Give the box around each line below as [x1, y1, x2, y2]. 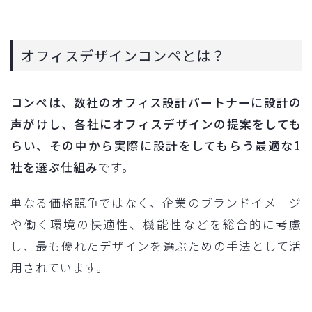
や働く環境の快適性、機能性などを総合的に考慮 [10, 215, 302, 233]
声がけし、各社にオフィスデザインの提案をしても [10, 115, 302, 132]
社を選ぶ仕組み [10, 158, 98, 175]
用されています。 [10, 258, 109, 276]
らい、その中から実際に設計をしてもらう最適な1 [10, 136, 302, 154]
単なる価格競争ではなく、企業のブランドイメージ [10, 194, 302, 211]
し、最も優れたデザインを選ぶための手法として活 [10, 237, 302, 254]
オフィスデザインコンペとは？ [21, 45, 226, 65]
